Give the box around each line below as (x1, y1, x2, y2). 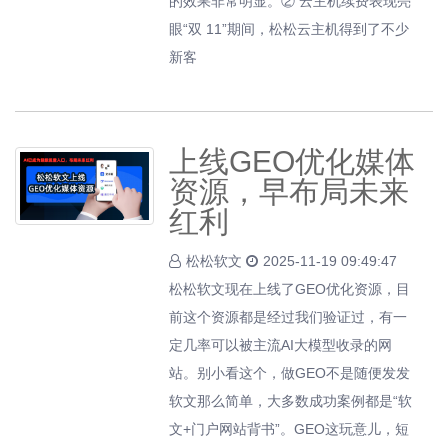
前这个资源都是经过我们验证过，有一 (169, 309, 408, 325)
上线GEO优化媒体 (169, 145, 416, 178)
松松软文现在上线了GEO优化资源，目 (169, 281, 411, 297)
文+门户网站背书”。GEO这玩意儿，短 (169, 421, 410, 437)
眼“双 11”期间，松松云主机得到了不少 (169, 21, 410, 37)
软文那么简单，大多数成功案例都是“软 (169, 393, 413, 409)
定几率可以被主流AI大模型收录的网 (169, 337, 393, 353)
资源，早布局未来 (169, 175, 410, 208)
